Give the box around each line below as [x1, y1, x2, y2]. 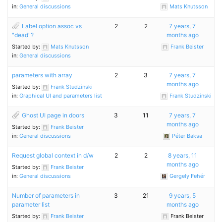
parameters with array [12, 71, 72, 79]
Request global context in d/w [12, 152, 94, 159]
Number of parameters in [12, 192, 80, 199]
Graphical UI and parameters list [19, 92, 102, 99]
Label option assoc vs [22, 22, 82, 30]
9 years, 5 [169, 192, 196, 199]
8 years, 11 [167, 152, 197, 159]
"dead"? [12, 31, 34, 39]
